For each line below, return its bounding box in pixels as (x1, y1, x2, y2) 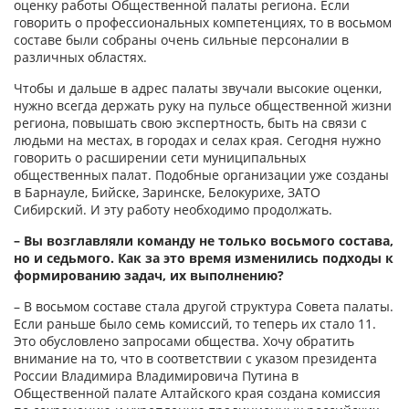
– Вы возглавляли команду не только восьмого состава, (14, 232, 393, 250)
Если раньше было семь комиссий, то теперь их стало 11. (14, 315, 376, 333)
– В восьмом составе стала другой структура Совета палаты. (14, 298, 393, 316)
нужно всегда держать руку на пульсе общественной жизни (14, 97, 392, 115)
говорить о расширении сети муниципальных (14, 149, 306, 167)
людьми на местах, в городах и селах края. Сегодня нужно (14, 131, 381, 150)
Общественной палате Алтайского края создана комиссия (14, 384, 381, 403)
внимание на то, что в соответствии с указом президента (14, 350, 377, 368)
